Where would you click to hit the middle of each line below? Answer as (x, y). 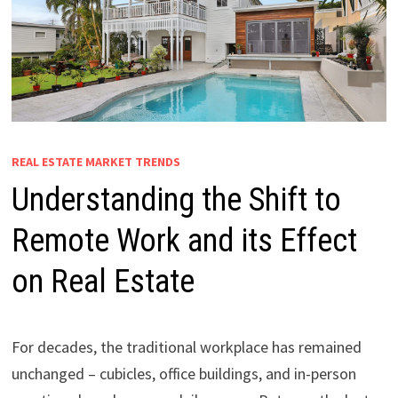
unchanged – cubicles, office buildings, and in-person (183, 374)
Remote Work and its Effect (184, 241)
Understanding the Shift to (176, 200)
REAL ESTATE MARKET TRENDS (96, 162)
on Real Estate (103, 282)
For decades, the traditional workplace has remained (186, 347)
